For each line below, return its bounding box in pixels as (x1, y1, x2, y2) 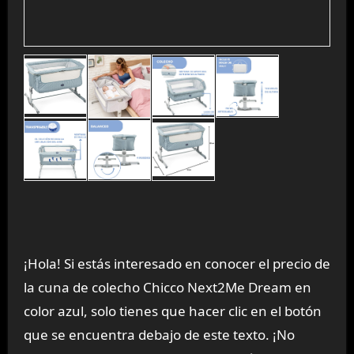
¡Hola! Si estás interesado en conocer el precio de (23, 254, 330, 273)
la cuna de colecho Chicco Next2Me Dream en (23, 277, 311, 296)
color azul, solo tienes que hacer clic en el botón (23, 301, 322, 320)
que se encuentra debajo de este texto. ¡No (23, 325, 295, 344)
